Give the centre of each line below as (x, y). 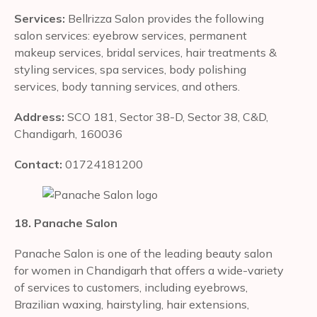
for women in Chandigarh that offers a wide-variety (149, 271)
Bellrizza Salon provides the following (166, 18)
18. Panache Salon (66, 223)
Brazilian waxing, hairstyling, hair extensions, (132, 305)
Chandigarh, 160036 (68, 133)
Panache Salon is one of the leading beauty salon (143, 254)
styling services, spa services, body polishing (130, 69)
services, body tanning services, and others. (127, 86)
